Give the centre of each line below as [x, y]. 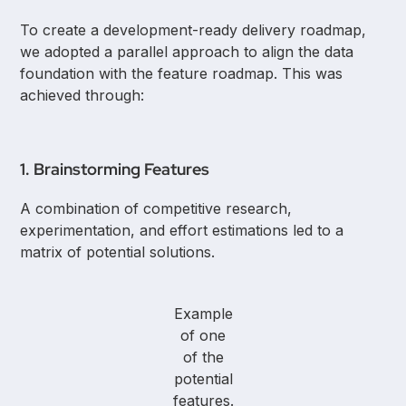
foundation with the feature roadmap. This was [182, 73]
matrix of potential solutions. [118, 251]
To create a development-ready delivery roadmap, [193, 29]
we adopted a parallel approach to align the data [187, 51]
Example [203, 313]
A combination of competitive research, [156, 208]
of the [203, 357]
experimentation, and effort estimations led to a [182, 230]
